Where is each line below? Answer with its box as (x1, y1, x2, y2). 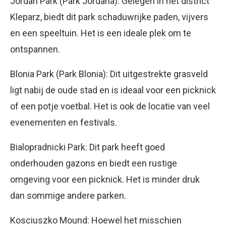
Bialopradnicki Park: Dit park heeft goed (10, 141, 165, 152)
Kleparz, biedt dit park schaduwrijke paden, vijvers (10, 11, 208, 22)
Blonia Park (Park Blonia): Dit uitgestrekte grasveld (10, 68, 208, 79)
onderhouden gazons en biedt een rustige (10, 157, 177, 168)
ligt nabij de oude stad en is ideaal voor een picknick (10, 84, 216, 95)
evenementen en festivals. (10, 117, 117, 128)
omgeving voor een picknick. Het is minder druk (10, 174, 200, 185)
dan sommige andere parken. (10, 190, 126, 201)
